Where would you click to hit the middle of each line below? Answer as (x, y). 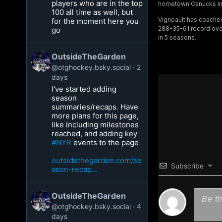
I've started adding (84, 89)
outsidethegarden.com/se (97, 160)
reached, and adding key (95, 134)
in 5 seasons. (177, 38)
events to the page (105, 142)
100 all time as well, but (92, 12)
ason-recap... (75, 169)
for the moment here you (95, 21)
